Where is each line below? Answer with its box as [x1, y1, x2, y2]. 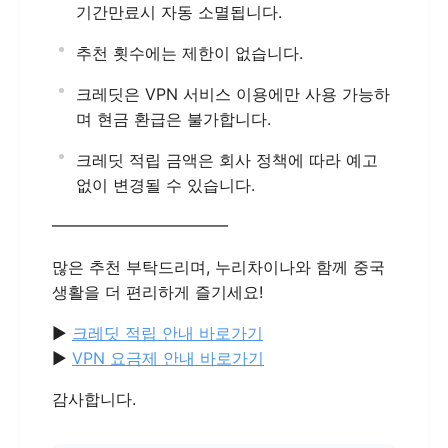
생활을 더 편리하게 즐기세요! [52, 282, 263, 302]
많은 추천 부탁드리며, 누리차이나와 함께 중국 [52, 257, 385, 277]
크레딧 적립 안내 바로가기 [72, 323, 263, 343]
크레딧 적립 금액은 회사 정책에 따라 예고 [76, 150, 378, 170]
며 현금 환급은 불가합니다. [76, 109, 271, 129]
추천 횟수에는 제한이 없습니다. [76, 43, 303, 63]
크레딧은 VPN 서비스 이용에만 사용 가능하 [76, 84, 390, 104]
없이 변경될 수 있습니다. [76, 175, 255, 195]
